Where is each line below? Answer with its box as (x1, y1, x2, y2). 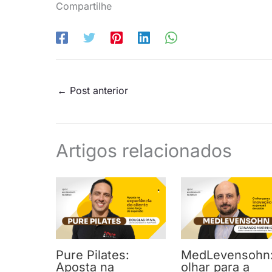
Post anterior (67, 84, 128, 97)
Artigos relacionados (56, 140, 232, 162)
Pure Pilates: (56, 248, 129, 263)
